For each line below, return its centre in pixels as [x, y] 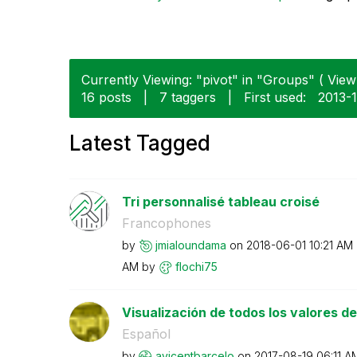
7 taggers [188, 97]
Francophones [166, 223]
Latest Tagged [140, 143]
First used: [275, 97]
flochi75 [196, 266]
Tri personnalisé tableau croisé [220, 201]
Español [146, 333]
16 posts [106, 97]
